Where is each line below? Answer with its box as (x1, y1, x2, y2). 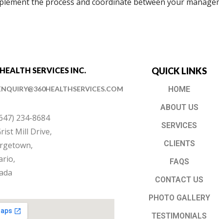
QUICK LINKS (152, 65, 207, 76)
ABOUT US (160, 102, 198, 112)
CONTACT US (155, 175, 203, 184)
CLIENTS (163, 138, 195, 148)
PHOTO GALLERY (148, 193, 210, 202)
